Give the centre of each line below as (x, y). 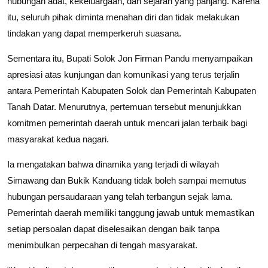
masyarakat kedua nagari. (58, 139)
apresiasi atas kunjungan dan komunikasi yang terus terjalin (123, 74)
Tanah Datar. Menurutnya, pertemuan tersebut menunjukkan (124, 106)
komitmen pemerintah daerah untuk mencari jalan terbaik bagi (127, 123)
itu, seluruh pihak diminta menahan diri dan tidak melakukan (123, 17)
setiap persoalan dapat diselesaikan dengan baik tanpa (113, 229)
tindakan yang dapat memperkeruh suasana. (94, 33)
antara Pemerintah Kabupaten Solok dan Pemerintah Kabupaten (132, 90)
